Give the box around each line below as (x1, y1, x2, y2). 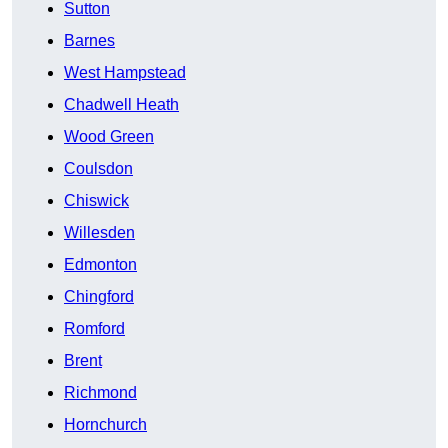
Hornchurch (64, 416, 147, 434)
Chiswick (64, 192, 129, 210)
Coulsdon (64, 160, 133, 178)
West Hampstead (64, 64, 186, 82)
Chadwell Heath (64, 96, 179, 114)
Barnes (64, 32, 115, 50)
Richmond (64, 384, 137, 402)
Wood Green (64, 128, 154, 146)
